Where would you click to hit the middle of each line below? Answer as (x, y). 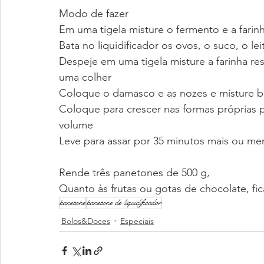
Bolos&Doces (86, 221)
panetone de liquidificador (124, 202)
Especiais (137, 221)
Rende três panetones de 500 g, (134, 172)
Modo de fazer (94, 13)
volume (76, 125)
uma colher (85, 77)
